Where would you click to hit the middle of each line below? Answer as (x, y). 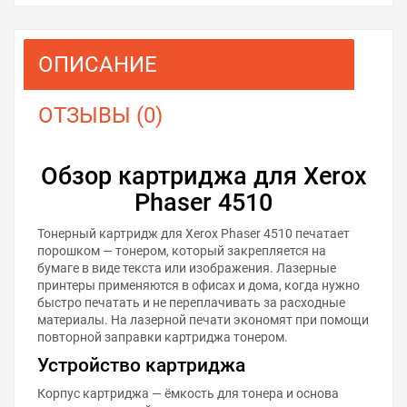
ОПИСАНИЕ (98, 64)
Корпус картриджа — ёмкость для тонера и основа (188, 393)
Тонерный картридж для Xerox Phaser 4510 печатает (194, 233)
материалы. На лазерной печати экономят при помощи (203, 319)
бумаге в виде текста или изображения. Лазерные (187, 268)
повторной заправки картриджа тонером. (163, 337)
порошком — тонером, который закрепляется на (182, 250)
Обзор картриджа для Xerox (203, 176)
